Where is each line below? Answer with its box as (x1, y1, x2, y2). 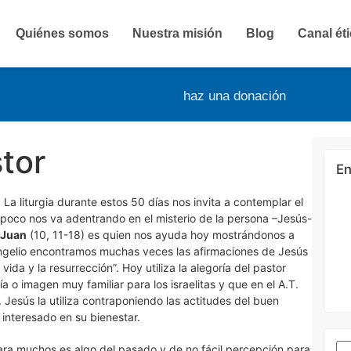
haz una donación (183, 89, 286, 103)
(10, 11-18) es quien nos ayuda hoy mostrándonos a (27, 228, 295, 241)
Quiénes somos (16, 27, 109, 40)
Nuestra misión (132, 27, 223, 40)
